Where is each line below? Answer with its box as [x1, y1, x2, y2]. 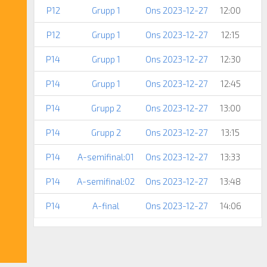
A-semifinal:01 [77, 151, 134, 162]
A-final [92, 200, 119, 211]
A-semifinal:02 [77, 175, 135, 187]
